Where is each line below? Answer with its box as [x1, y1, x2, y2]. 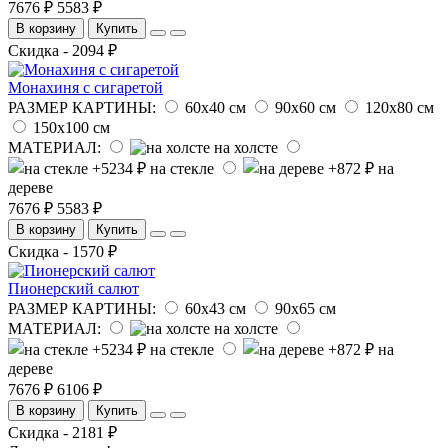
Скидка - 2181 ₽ [8, 423, 117, 441]
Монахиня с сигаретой [8, 78, 163, 96]
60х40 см [185, 98, 246, 116]
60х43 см [185, 299, 246, 317]
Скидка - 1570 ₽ [8, 242, 117, 260]
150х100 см [33, 118, 110, 136]
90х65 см [275, 299, 336, 317]
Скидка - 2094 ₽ [8, 41, 117, 59]
